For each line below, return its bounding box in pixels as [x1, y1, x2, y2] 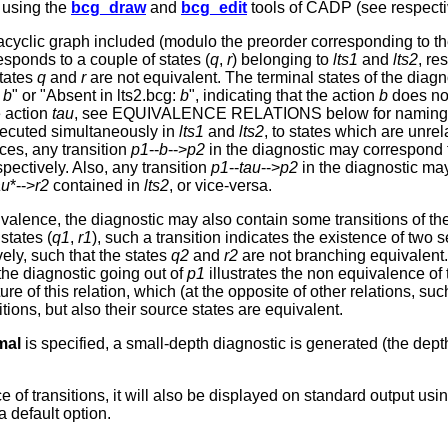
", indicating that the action [189, 87, 379, 105]
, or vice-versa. [169, 177, 272, 195]
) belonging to [232, 51, 333, 69]
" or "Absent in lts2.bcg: [12, 87, 180, 105]
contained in [49, 177, 144, 195]
